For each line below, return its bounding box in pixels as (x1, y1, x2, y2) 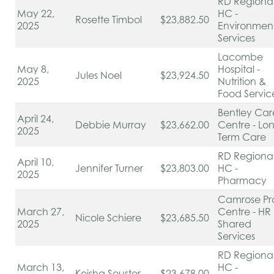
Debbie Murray (75, 119, 149, 131)
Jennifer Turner (75, 162, 146, 174)
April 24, (17, 113, 54, 125)
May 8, (17, 63, 49, 75)
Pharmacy (218, 174, 269, 187)
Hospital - (218, 63, 260, 75)
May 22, (17, 7, 54, 20)
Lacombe (218, 51, 263, 63)
